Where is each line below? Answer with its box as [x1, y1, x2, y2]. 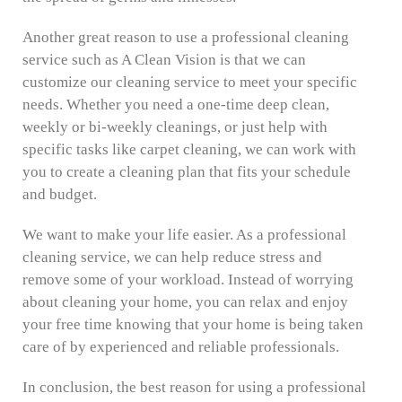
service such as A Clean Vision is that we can [22, 51, 306, 69]
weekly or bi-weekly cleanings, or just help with [22, 118, 328, 136]
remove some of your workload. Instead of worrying [22, 271, 354, 289]
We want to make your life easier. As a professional [22, 226, 346, 244]
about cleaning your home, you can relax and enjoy [22, 293, 348, 311]
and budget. [22, 186, 97, 204]
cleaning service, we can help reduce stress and [22, 249, 322, 267]
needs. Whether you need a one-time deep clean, [22, 96, 329, 114]
